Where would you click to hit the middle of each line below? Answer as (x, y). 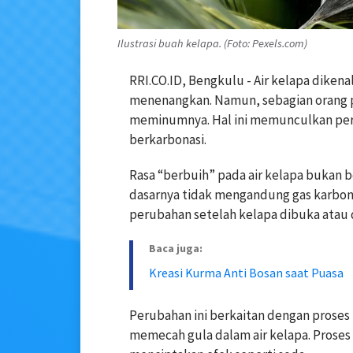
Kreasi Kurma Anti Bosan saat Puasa (246, 273)
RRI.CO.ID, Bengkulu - (191, 81)
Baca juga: (176, 249)
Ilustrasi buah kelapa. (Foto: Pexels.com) (212, 43)
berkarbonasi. (168, 140)
